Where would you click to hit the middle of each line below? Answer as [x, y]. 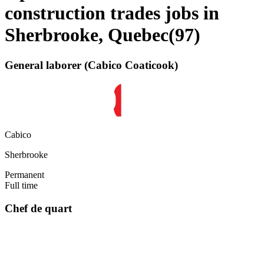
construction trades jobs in [112, 13]
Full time [21, 186]
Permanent [24, 175]
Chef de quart [38, 209]
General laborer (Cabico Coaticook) [91, 65]
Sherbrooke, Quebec [87, 35]
